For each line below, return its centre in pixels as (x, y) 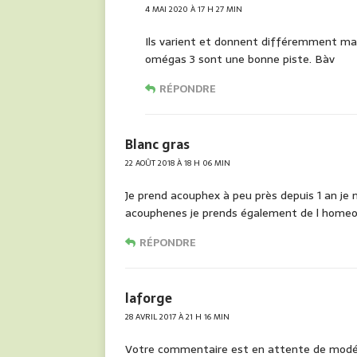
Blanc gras (157, 145)
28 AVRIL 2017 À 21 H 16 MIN (177, 317)
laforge (149, 298)
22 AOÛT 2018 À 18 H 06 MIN (178, 163)
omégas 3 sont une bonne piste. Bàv (240, 59)
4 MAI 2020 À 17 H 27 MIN (194, 10)
